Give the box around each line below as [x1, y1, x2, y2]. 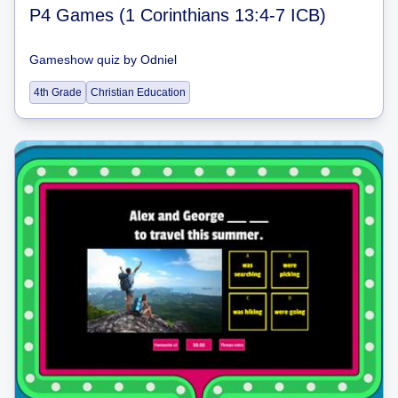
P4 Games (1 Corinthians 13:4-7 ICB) [29, 4, 326, 25]
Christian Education [91, 85, 186, 99]
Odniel [140, 52, 177, 67]
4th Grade [34, 85, 82, 99]
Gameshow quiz [29, 52, 120, 67]
